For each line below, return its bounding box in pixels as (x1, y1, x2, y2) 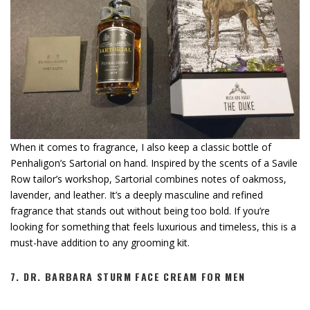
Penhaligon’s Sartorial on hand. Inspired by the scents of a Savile (10, 156, 298, 170)
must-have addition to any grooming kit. (10, 236, 190, 250)
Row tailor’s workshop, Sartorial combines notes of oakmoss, (10, 172, 286, 186)
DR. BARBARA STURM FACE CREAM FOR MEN (24, 269, 246, 284)
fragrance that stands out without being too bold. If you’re (10, 204, 270, 218)
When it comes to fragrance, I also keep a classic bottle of (10, 140, 271, 154)
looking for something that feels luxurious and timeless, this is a (10, 220, 296, 234)
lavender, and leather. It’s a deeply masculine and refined (10, 188, 263, 202)
